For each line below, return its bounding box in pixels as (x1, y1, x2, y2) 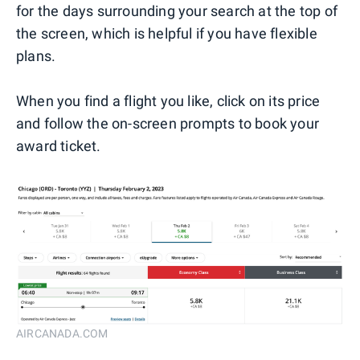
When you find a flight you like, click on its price (16, 92, 321, 109)
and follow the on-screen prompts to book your (16, 114, 320, 132)
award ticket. (16, 137, 101, 154)
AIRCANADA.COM (16, 326, 108, 340)
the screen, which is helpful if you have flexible (16, 24, 317, 42)
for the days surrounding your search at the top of (16, 2, 338, 19)
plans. (16, 47, 56, 64)
